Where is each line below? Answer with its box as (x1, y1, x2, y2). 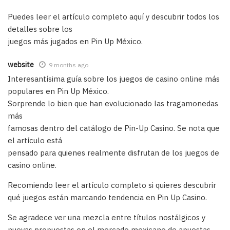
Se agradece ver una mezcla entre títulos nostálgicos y (8, 212, 205, 222)
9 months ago (49, 61, 88, 69)
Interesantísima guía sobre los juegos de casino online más (8, 73, 220, 84)
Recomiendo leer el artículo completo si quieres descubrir (8, 180, 216, 190)
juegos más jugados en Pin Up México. (8, 36, 143, 46)
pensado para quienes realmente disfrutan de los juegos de (8, 147, 219, 158)
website (8, 60, 34, 69)
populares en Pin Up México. (8, 86, 109, 96)
